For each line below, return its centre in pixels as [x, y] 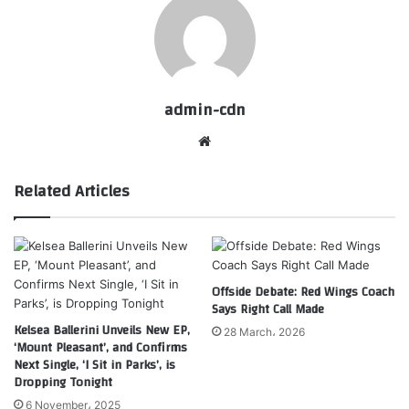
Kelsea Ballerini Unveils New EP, [102, 331]
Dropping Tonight [63, 383]
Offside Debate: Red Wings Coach [303, 293]
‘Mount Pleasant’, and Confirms [100, 348]
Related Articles [72, 192]
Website [241, 141]
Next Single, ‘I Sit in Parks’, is [94, 366]
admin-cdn [204, 110]
